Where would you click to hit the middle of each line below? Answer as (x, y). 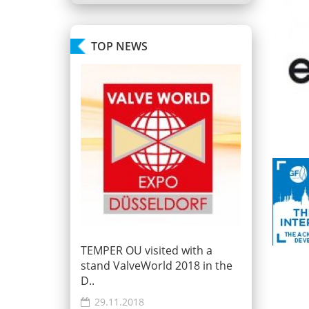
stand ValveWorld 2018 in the (157, 266)
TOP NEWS (119, 46)
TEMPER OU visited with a (147, 250)
